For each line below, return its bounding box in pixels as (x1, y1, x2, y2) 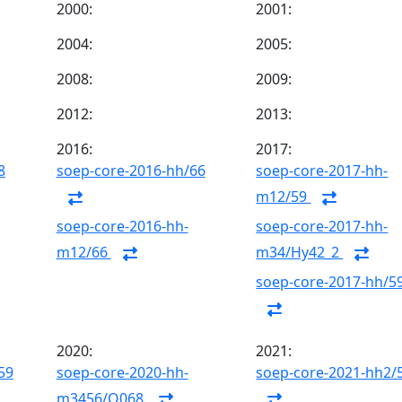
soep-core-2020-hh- (56, 363, 188, 382)
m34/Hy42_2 (256, 242, 344, 263)
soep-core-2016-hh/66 (56, 161, 205, 180)
